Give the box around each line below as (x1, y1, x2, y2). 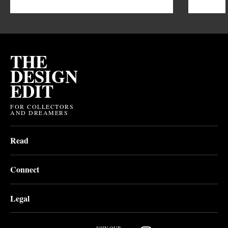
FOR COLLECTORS (10, 102, 74, 110)
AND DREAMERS (10, 108, 68, 117)
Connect (10, 163, 39, 175)
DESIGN (10, 63, 78, 89)
